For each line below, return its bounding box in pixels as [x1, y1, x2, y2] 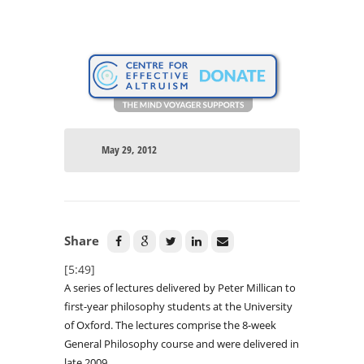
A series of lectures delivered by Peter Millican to [64, 280, 296, 296]
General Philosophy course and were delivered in [64, 336, 299, 352]
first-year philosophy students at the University [64, 299, 292, 314]
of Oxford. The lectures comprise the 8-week [64, 318, 276, 333]
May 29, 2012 [101, 142, 157, 158]
